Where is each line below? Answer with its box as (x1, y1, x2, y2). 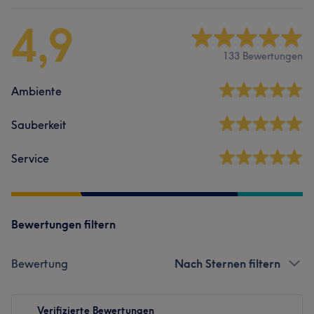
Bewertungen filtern (11, 217, 116, 231)
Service (11, 151, 49, 165)
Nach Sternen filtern (175, 256, 280, 271)
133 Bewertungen (223, 50, 303, 63)
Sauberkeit (11, 117, 67, 132)
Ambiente (11, 83, 62, 98)
